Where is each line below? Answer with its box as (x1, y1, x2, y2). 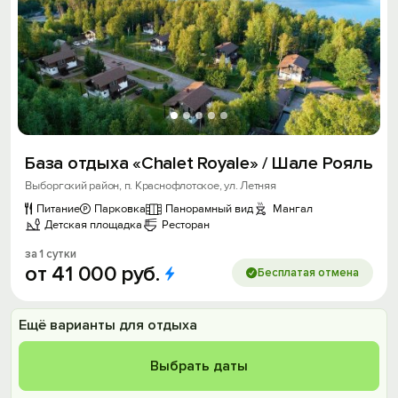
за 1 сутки (25, 247, 76, 261)
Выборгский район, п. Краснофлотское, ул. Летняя (25, 179, 276, 193)
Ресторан (162, 218, 210, 232)
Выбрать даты (150, 357, 248, 375)
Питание (36, 202, 80, 216)
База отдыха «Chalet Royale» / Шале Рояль (25, 153, 373, 174)
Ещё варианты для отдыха (19, 316, 197, 334)
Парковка (94, 202, 146, 216)
